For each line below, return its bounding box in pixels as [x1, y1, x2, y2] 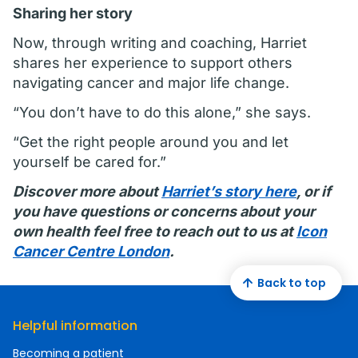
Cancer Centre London [13, 243, 169, 260]
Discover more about [13, 183, 161, 200]
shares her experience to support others [13, 54, 292, 71]
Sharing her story [13, 5, 133, 22]
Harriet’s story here [161, 183, 296, 200]
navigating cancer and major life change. [13, 74, 289, 91]
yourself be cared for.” [13, 153, 166, 170]
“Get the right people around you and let [13, 133, 288, 150]
